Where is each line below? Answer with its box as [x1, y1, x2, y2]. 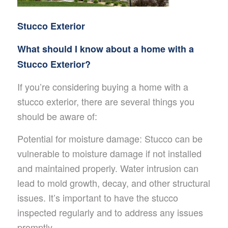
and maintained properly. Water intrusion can [17, 161, 198, 175]
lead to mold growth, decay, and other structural [17, 176, 210, 190]
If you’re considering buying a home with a [17, 80, 188, 94]
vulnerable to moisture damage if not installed [17, 147, 202, 160]
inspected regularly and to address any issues [17, 206, 203, 219]
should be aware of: [17, 109, 97, 123]
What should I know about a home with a [17, 42, 194, 55]
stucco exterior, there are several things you [17, 95, 194, 108]
